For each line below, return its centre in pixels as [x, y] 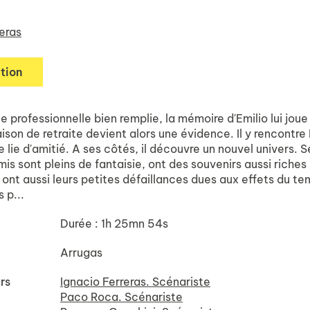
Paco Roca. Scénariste [121, 297]
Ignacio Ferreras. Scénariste [135, 282]
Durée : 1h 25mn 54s [114, 224]
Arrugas [81, 253]
